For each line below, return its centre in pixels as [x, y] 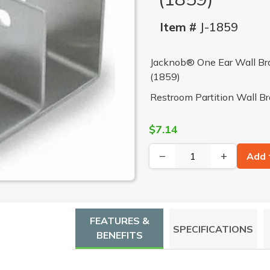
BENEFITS [119, 235]
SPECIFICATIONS [213, 229]
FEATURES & [119, 221]
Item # [178, 27]
